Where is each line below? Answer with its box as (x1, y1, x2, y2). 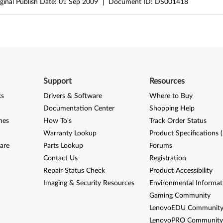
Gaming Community (149, 192, 211, 199)
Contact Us (43, 154, 78, 162)
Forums (149, 142, 173, 149)
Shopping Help (149, 105, 195, 112)
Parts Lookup (43, 142, 83, 149)
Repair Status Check (43, 167, 105, 174)
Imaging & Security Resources (43, 179, 134, 187)
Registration (149, 154, 187, 162)
